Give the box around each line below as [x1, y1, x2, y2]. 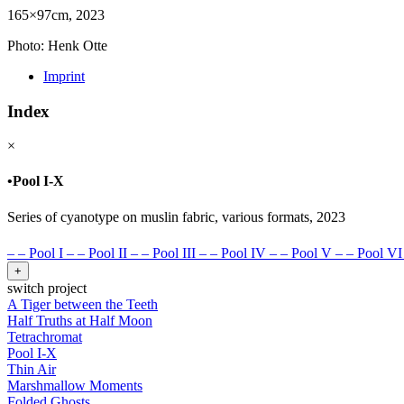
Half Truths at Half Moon [7, 312, 152, 328]
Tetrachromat [7, 328, 82, 344]
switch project [7, 280, 87, 296]
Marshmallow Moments [7, 377, 142, 393]
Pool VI [357, 244, 402, 261]
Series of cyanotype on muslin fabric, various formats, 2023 [7, 208, 345, 225]
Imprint [43, 68, 85, 84]
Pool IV [221, 244, 266, 261]
